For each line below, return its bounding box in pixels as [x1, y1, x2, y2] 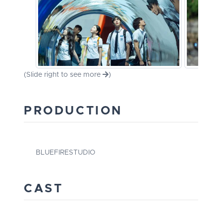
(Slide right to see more [24, 71, 103, 79]
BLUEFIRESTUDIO [36, 149, 95, 157]
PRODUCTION [24, 105, 123, 117]
